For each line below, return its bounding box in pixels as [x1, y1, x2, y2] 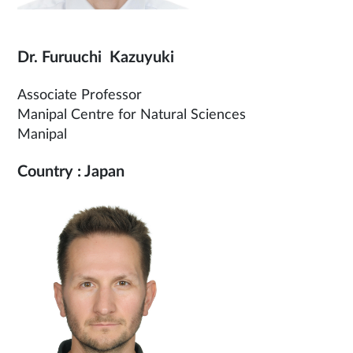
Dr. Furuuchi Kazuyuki [17, 50, 174, 65]
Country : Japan [17, 164, 124, 180]
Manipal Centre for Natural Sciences [17, 108, 246, 122]
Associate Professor [17, 88, 142, 102]
